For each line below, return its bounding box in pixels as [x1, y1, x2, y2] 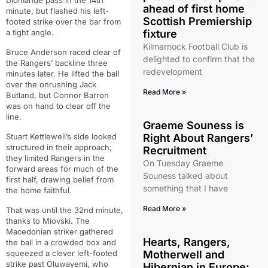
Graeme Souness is [142, 119, 244, 132]
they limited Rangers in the [6, 153, 105, 163]
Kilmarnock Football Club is [142, 41, 248, 51]
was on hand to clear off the [6, 101, 111, 111]
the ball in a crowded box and [6, 237, 116, 247]
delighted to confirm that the [142, 54, 255, 64]
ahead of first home [142, 2, 245, 15]
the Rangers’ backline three [6, 58, 108, 68]
